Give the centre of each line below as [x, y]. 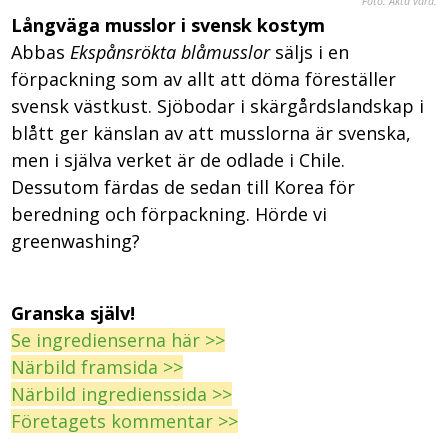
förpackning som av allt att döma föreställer [204, 79]
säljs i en [312, 52]
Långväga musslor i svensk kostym [168, 25]
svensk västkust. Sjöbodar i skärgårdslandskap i [218, 106]
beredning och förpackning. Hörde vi [169, 214]
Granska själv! [73, 313]
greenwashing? [76, 241]
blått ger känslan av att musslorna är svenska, [211, 133]
